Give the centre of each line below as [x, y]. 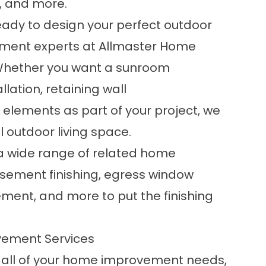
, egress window [146, 175]
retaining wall [86, 89]
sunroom [143, 68]
